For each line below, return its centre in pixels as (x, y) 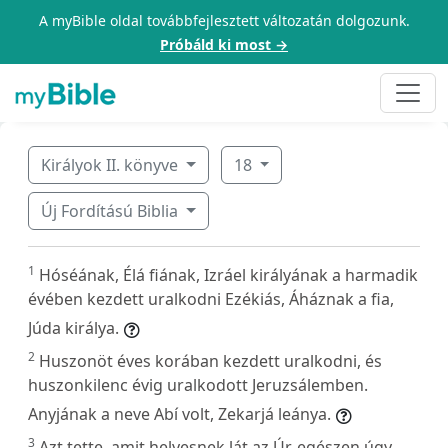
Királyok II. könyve (111, 164)
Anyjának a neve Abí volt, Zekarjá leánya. (179, 413)
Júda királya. (73, 327)
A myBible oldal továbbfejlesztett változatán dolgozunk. (224, 20)
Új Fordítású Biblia (111, 210)
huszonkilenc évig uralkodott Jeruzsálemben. (198, 384)
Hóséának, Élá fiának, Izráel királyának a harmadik (228, 274)
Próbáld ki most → (224, 44)
